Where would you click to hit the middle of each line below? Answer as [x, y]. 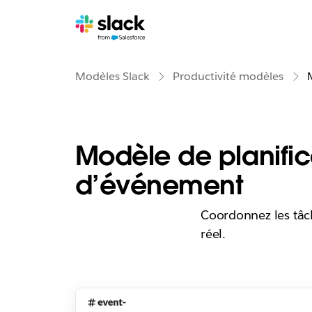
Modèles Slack [112, 76]
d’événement [159, 185]
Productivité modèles [228, 76]
